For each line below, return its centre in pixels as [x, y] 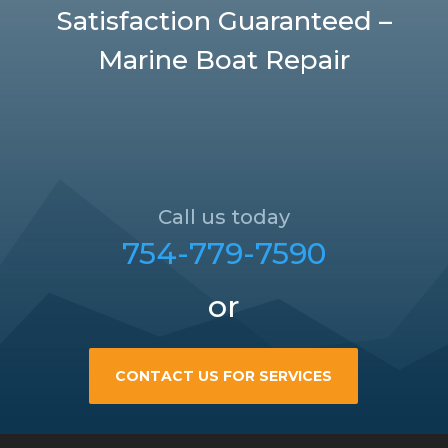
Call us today [223, 217]
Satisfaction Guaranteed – [223, 21]
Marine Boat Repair [223, 60]
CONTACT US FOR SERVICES [224, 375]
